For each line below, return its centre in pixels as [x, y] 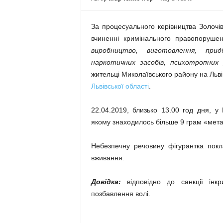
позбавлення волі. [120, 194]
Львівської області [120, 86]
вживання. [108, 158]
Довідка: [106, 182]
